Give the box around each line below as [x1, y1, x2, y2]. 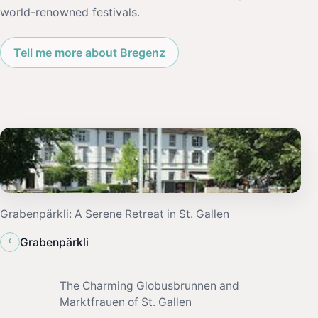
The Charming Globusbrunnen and [60, 279, 239, 293]
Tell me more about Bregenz [13, 45, 165, 60]
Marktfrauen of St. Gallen [60, 295, 192, 309]
